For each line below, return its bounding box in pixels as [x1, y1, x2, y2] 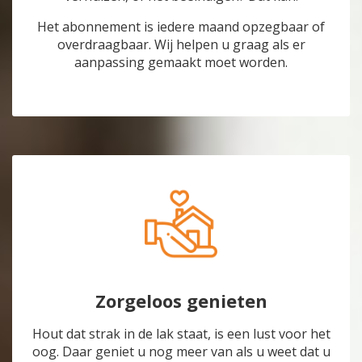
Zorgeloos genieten [95, 288, 267, 314]
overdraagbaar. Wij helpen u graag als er [57, 36, 305, 54]
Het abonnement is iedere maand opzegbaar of [37, 18, 325, 36]
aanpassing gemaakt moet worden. [74, 53, 288, 72]
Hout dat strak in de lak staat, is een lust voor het [32, 325, 330, 343]
